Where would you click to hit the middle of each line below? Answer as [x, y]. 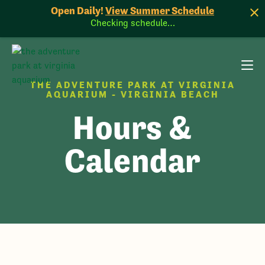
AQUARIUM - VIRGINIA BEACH [132, 94]
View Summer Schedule [160, 11]
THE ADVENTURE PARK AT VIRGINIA [132, 85]
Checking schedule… [132, 23]
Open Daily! [77, 11]
